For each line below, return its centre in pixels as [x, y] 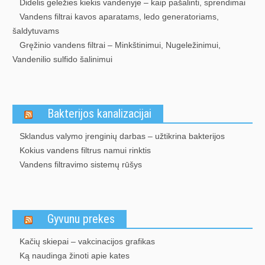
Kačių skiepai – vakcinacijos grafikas [87, 241]
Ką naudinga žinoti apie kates [75, 256]
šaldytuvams [36, 31]
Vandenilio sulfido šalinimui [62, 59]
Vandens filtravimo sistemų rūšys [81, 164]
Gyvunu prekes [81, 219]
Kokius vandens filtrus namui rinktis [85, 150]
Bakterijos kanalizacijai [99, 114]
